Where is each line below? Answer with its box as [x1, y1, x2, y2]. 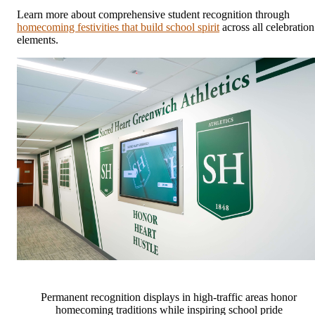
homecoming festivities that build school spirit [17, 21, 219, 34]
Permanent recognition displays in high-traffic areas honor [41, 291, 297, 304]
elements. [17, 34, 58, 46]
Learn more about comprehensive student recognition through [17, 8, 290, 21]
